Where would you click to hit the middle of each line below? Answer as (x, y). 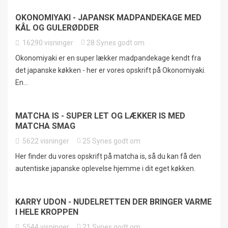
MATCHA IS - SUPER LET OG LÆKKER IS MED (100, 116)
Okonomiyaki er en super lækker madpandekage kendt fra (108, 58)
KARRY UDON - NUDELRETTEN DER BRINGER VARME (113, 202)
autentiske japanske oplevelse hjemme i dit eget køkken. (105, 169)
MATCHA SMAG (45, 126)
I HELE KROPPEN (47, 212)
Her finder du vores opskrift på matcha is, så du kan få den (108, 156)
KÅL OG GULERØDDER (57, 28)
